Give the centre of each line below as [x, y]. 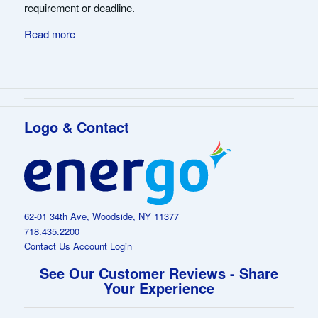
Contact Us [47, 246]
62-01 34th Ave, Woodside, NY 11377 [101, 216]
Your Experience [159, 288]
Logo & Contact [76, 127]
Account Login [102, 246]
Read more [49, 34]
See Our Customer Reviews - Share [159, 273]
